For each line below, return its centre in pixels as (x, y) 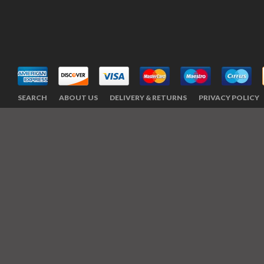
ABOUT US (78, 97)
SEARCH (32, 97)
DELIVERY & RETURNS (148, 97)
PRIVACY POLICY (229, 97)
